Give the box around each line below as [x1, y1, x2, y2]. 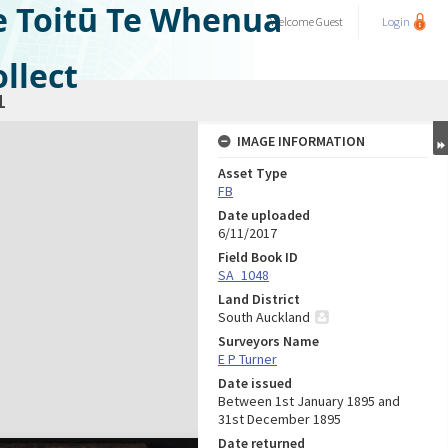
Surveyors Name [218, 332, 319, 350]
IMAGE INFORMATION [237, 132, 365, 150]
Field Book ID [218, 248, 298, 266]
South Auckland [218, 308, 310, 326]
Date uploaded [218, 206, 310, 224]
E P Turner [218, 350, 277, 368]
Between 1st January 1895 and [218, 392, 400, 410]
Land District [218, 290, 300, 308]
